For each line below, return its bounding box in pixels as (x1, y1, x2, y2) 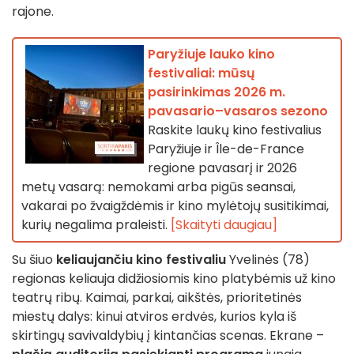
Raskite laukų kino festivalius (148, 121, 322, 140)
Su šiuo (12, 250, 56, 269)
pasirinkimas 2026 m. (148, 83, 285, 102)
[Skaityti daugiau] (171, 216, 277, 235)
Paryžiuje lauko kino (148, 45, 275, 64)
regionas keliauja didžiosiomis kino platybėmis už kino (12, 269, 336, 288)
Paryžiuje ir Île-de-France (148, 140, 304, 159)
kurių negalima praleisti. (21, 216, 171, 235)
